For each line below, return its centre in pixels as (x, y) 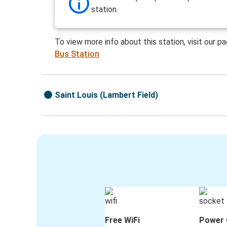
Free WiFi (122, 220)
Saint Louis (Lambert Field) (107, 95)
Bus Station (77, 54)
